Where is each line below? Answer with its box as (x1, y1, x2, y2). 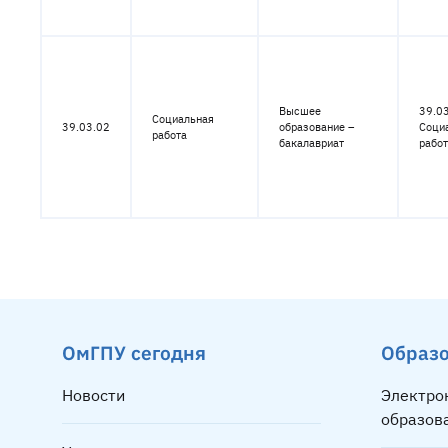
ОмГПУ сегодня (62, 340, 206, 365)
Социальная (152, 112, 214, 126)
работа (152, 128, 187, 142)
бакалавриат (279, 136, 344, 150)
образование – (279, 120, 354, 134)
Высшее (279, 104, 321, 118)
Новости (62, 385, 125, 405)
